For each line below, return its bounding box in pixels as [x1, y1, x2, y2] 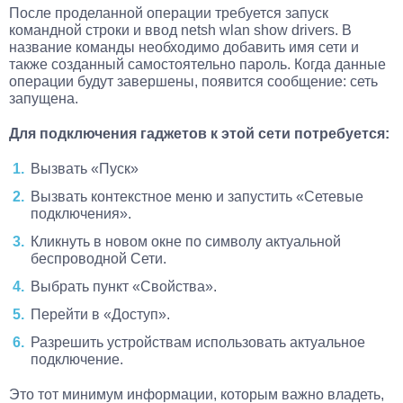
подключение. [31, 352, 123, 368]
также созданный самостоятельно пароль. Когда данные [9, 57, 386, 73]
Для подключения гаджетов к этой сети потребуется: [9, 126, 390, 142]
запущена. [9, 91, 78, 107]
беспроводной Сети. [31, 251, 166, 267]
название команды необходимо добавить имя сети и [9, 40, 359, 56]
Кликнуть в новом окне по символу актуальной [31, 234, 341, 250]
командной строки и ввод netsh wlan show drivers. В [9, 22, 352, 39]
